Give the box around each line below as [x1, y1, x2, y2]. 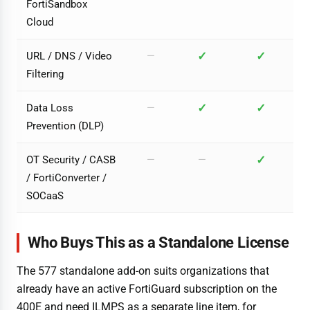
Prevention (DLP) [26, 120, 104, 133]
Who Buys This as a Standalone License [28, 233, 289, 251]
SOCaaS [26, 190, 64, 203]
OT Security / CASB [26, 154, 116, 167]
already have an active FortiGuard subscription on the [17, 282, 277, 296]
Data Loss [26, 102, 73, 115]
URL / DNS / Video [26, 50, 112, 63]
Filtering [26, 68, 64, 81]
